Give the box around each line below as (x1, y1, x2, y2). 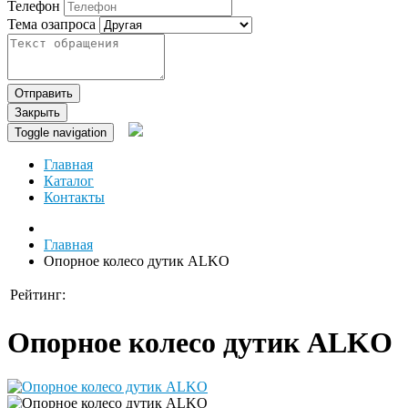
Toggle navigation (15, 126, 107, 140)
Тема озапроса (7, 16, 96, 33)
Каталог (44, 173, 94, 189)
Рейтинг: (10, 287, 66, 303)
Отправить (15, 87, 73, 101)
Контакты (44, 189, 105, 206)
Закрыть (15, 106, 60, 120)
